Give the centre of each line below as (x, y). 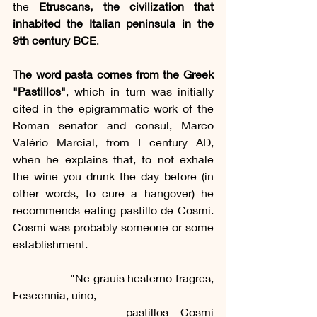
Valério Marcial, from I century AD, (113, 142)
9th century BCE (54, 40)
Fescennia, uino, (54, 294)
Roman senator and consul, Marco (113, 125)
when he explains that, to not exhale (113, 158)
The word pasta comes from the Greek (113, 74)
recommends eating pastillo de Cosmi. (113, 209)
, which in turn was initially (140, 91)
